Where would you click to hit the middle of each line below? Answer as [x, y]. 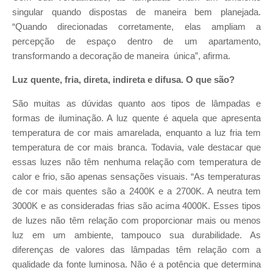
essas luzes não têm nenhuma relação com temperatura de [136, 162]
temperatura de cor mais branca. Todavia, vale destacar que [136, 147]
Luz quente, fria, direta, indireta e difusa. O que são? [123, 80]
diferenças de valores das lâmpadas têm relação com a [136, 250]
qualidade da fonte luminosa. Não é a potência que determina [136, 264]
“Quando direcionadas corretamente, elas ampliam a [136, 27]
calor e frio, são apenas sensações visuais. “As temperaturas [136, 176]
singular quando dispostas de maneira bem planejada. [136, 12]
